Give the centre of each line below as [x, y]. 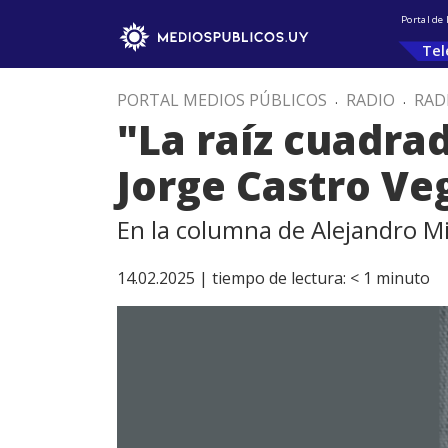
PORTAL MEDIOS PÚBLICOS [222, 100]
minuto [403, 278]
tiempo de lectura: [279, 278]
